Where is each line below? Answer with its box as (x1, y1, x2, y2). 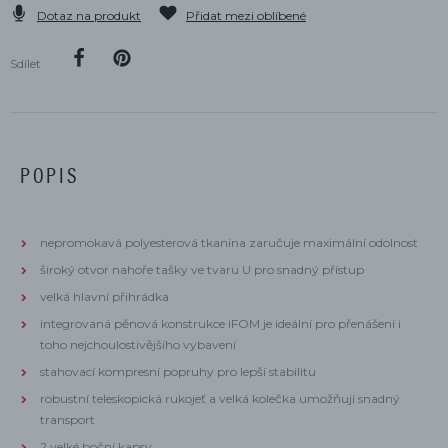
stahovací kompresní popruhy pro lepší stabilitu (40, 364, 319, 379)
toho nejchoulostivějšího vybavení (40, 337, 236, 352)
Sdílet (10, 56, 41, 71)
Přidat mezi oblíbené (186, 8, 306, 23)
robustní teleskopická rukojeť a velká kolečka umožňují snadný (40, 391, 400, 406)
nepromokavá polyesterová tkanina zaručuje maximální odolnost (40, 235, 418, 250)
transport (40, 412, 95, 427)
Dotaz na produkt (37, 8, 141, 23)
